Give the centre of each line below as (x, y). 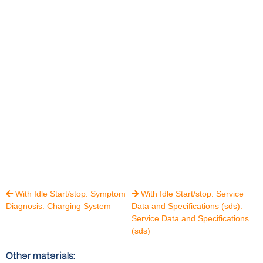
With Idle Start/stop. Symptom (69, 194)
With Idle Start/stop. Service (191, 194)
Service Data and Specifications (190, 219)
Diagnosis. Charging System (58, 206)
